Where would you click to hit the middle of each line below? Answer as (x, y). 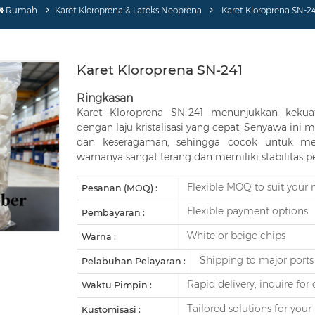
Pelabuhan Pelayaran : (134, 261)
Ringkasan (105, 98)
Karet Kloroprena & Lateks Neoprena (128, 10)
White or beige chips (234, 236)
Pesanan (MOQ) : (120, 188)
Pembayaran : (114, 212)
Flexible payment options (246, 211)
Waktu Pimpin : (117, 285)
